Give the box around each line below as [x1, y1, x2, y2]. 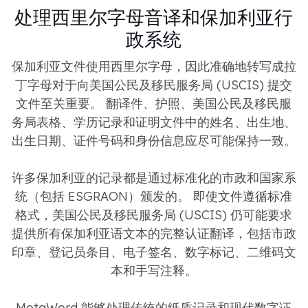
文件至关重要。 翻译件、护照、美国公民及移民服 [16, 95, 291, 111]
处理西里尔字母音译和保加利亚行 [14, 5, 293, 29]
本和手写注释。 [110, 262, 197, 278]
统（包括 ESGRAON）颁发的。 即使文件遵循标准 [15, 188, 292, 204]
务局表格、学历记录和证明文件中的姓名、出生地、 [11, 113, 296, 130]
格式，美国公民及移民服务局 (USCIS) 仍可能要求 [15, 206, 292, 223]
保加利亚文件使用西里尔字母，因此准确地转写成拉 [11, 58, 296, 74]
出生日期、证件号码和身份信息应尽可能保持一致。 [11, 132, 296, 148]
